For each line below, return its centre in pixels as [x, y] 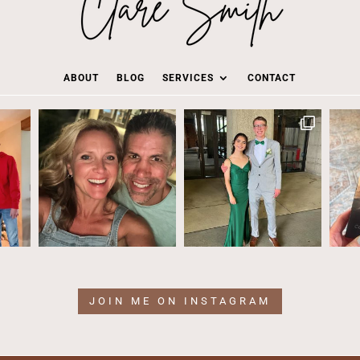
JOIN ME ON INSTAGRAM [180, 301]
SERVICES [188, 78]
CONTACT [272, 78]
